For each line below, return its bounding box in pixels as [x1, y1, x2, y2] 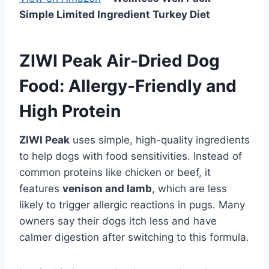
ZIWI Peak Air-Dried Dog [19, 50, 220, 71]
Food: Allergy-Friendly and [19, 75, 237, 96]
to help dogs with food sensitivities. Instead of [19, 150, 242, 162]
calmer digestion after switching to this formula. [19, 231, 249, 243]
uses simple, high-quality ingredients [70, 133, 250, 146]
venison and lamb [62, 182, 152, 195]
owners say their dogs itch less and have [19, 214, 217, 227]
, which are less [152, 182, 227, 195]
